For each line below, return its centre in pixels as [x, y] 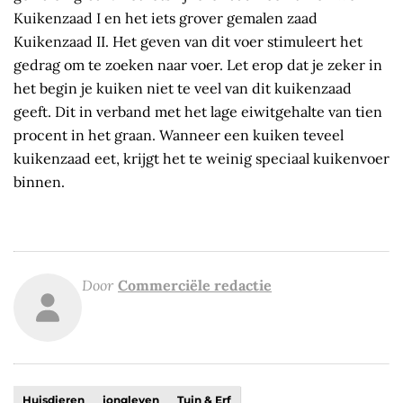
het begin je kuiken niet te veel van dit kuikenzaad [183, 88]
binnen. [55, 181]
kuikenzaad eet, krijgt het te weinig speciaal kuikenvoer [201, 158]
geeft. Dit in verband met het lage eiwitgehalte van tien [198, 111]
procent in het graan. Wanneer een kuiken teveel [179, 134]
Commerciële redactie [195, 285]
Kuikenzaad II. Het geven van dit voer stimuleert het [188, 41]
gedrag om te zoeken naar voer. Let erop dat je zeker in [198, 64]
